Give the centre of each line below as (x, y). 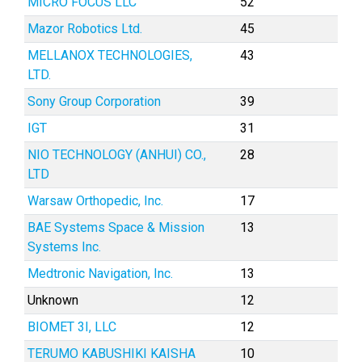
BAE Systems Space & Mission (116, 227)
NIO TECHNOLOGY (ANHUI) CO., (117, 155)
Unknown (53, 300)
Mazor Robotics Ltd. (85, 29)
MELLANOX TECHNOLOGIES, (110, 55)
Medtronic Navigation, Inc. (100, 274)
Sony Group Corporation (94, 101)
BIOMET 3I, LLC (72, 327)
